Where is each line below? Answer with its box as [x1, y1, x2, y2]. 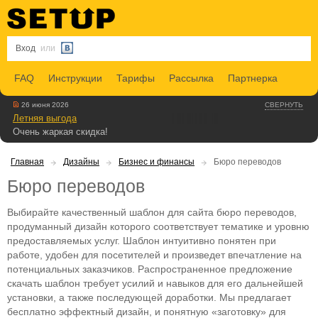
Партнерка [228, 72, 278, 84]
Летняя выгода [13, 113, 77, 124]
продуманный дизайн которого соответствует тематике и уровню [7, 221, 309, 233]
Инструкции [48, 72, 102, 84]
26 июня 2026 [19, 101, 69, 109]
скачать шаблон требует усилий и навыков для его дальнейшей [7, 278, 303, 290]
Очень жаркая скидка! [13, 126, 108, 138]
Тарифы [116, 72, 155, 84]
